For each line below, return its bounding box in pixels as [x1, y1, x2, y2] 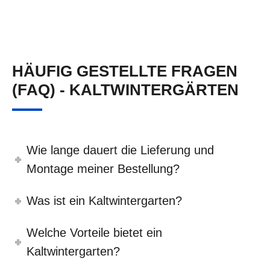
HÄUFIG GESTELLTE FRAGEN [12, 62, 237, 81]
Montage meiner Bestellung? [27, 162, 180, 176]
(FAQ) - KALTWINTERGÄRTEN [12, 81, 239, 99]
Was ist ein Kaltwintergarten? [27, 194, 183, 208]
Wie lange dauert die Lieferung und [27, 143, 215, 157]
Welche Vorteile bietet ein [27, 226, 163, 240]
